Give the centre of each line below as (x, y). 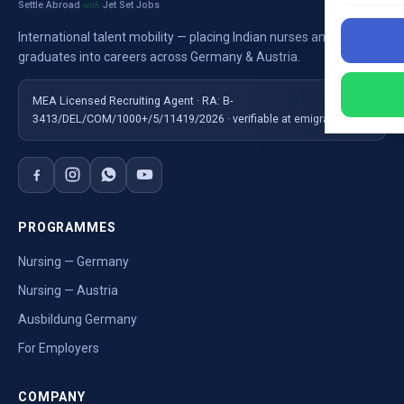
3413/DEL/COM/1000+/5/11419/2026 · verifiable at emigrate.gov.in (202, 118)
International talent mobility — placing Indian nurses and (175, 37)
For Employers (59, 348)
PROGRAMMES (67, 227)
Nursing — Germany (73, 261)
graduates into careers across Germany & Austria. (159, 56)
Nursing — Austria (68, 290)
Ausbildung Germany (78, 319)
